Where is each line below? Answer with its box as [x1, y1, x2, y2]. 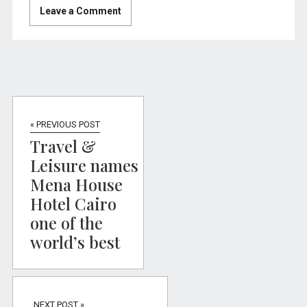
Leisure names [29, 154, 138, 177]
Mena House [29, 173, 123, 196]
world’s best [29, 231, 120, 254]
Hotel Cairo [29, 193, 116, 215]
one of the [29, 212, 103, 234]
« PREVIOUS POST [29, 119, 100, 130]
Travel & [29, 135, 96, 158]
